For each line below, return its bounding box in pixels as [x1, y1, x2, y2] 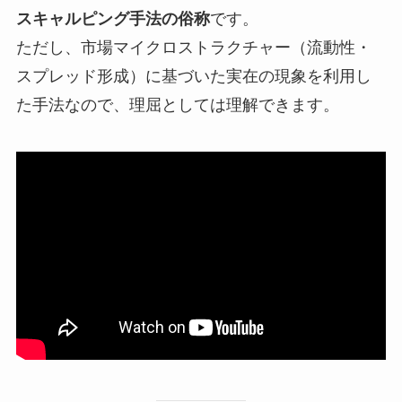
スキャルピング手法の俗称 [15, 10, 210, 29]
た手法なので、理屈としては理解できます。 [15, 96, 339, 115]
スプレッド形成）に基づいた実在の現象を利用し [15, 67, 371, 86]
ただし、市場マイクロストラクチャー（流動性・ [15, 39, 371, 57]
